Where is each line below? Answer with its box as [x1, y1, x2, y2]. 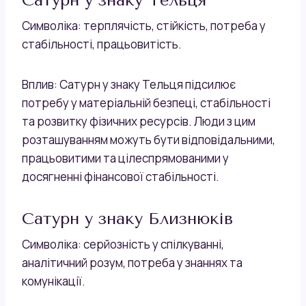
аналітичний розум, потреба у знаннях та [22, 254, 242, 270]
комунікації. [22, 273, 85, 289]
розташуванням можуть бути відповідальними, [22, 131, 275, 148]
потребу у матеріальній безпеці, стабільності [22, 94, 270, 111]
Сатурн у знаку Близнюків [22, 208, 233, 228]
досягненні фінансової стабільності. [22, 168, 219, 184]
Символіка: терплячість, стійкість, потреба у [22, 17, 266, 33]
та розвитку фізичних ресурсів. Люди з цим [22, 113, 255, 129]
